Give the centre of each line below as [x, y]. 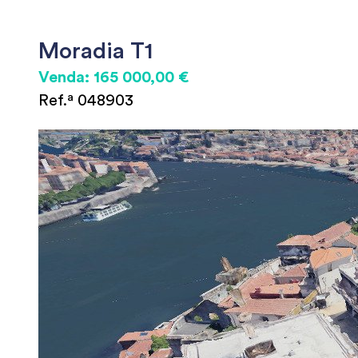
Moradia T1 [95, 51]
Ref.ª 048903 [86, 101]
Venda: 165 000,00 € [113, 78]
